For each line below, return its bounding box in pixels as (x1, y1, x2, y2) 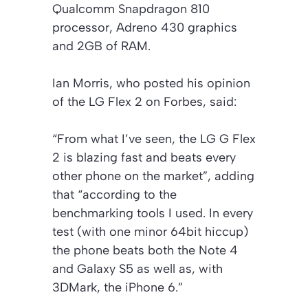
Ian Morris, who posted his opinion (52, 76, 250, 91)
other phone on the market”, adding (52, 168, 254, 184)
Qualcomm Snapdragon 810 (52, 1, 210, 17)
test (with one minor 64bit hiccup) (52, 224, 248, 240)
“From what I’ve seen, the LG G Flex (52, 131, 256, 147)
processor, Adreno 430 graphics (52, 20, 237, 36)
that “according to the (52, 187, 177, 203)
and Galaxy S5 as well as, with (52, 261, 223, 277)
